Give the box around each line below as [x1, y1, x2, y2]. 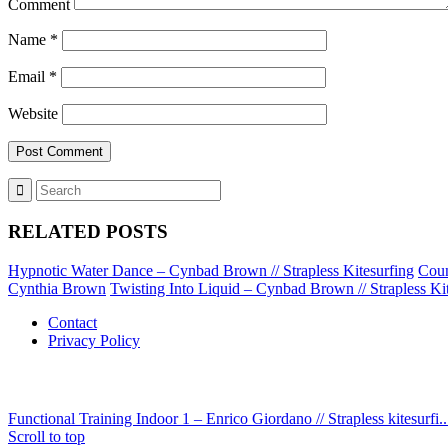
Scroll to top [8, 427, 85, 445]
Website [8, 105, 58, 123]
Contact [48, 313, 97, 331]
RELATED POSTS [8, 221, 168, 243]
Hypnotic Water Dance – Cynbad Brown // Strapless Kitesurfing [8, 261, 414, 279]
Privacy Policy [48, 331, 140, 349]
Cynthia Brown [8, 279, 106, 297]
